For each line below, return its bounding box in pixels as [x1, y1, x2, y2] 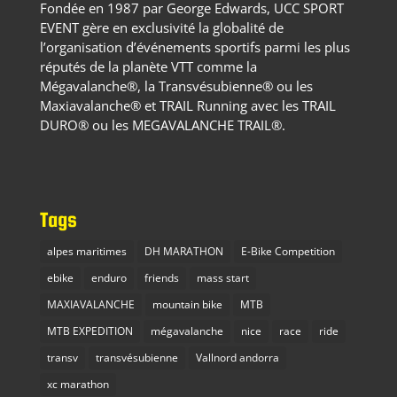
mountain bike [152, 296, 222, 312]
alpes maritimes [46, 243, 127, 259]
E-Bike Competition [240, 243, 335, 259]
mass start [196, 269, 249, 285]
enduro [90, 269, 127, 285]
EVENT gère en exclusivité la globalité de [39, 18, 284, 36]
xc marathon [46, 376, 109, 392]
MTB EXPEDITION [46, 323, 133, 339]
